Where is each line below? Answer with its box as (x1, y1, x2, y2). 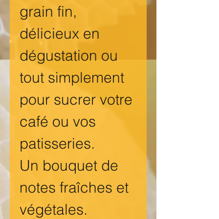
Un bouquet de (20, 156, 118, 175)
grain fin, (20, 2, 77, 21)
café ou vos (20, 112, 96, 131)
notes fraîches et (20, 178, 129, 197)
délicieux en (20, 24, 100, 43)
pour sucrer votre (20, 90, 132, 109)
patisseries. (20, 134, 95, 153)
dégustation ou (20, 46, 118, 65)
